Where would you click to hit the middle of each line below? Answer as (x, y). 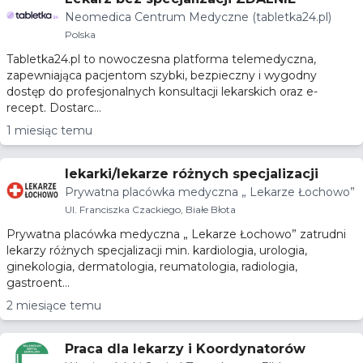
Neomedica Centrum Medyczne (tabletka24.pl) (198, 17)
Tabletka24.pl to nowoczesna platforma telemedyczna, (161, 59)
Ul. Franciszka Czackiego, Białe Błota (150, 209)
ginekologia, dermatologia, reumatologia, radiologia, (152, 267)
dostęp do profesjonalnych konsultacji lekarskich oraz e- (162, 92)
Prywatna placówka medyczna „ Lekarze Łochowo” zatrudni (176, 234)
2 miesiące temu (54, 305)
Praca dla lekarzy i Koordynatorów (185, 349)
